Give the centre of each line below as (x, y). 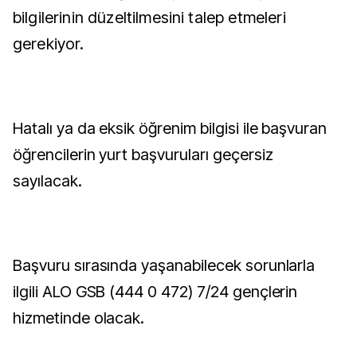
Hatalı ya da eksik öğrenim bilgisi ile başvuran (170, 128)
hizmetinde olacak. (79, 318)
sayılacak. (47, 181)
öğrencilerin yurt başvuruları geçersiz (143, 155)
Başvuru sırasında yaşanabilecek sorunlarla (164, 265)
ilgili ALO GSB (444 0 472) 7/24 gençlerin (155, 292)
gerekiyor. (49, 44)
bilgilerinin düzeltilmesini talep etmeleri (149, 18)
